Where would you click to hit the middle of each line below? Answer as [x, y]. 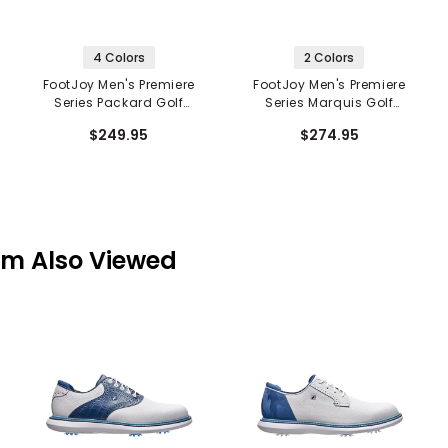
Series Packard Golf [118, 103]
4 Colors [118, 58]
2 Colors [329, 58]
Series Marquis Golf [329, 103]
